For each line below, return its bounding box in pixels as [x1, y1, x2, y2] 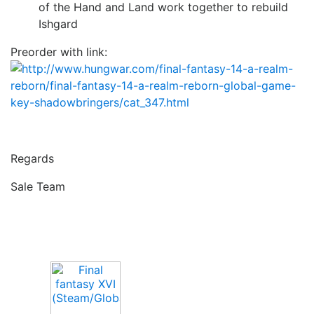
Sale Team [11, 179, 65, 193]
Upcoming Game [22, 233, 132, 250]
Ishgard [39, 17, 78, 31]
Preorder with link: [11, 45, 107, 59]
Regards [11, 151, 54, 165]
